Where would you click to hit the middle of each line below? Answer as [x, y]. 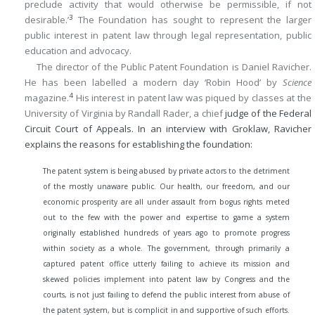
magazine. [47, 98]
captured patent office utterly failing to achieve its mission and [166, 263]
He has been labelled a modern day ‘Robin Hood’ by [154, 83]
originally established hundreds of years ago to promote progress [166, 232]
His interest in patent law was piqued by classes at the [192, 98]
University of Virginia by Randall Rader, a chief [125, 114]
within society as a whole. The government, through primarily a [166, 248]
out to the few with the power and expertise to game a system [166, 217]
